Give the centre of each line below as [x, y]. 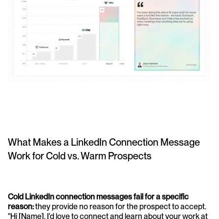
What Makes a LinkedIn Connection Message [104, 142]
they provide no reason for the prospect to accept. [120, 207]
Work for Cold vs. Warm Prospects [80, 156]
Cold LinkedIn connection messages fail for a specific [98, 197]
